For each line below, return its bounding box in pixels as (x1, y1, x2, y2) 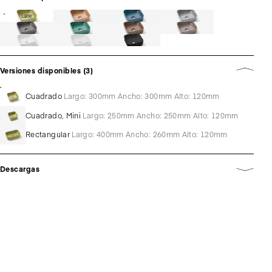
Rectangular (25, 129, 70, 140)
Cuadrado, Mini (25, 110, 81, 120)
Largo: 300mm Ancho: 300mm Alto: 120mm (64, 91, 220, 101)
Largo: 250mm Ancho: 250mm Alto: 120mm (83, 110, 239, 120)
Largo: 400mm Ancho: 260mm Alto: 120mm (72, 129, 228, 140)
